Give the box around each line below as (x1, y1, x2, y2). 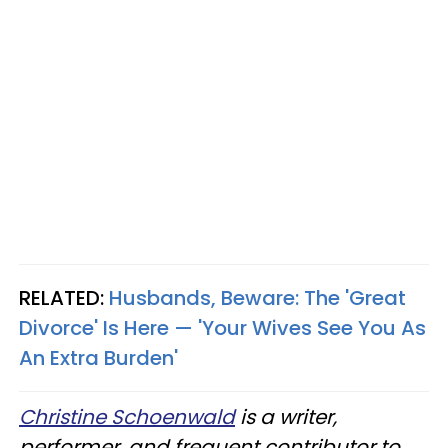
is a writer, (235, 402, 337, 431)
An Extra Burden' (19, 343, 178, 372)
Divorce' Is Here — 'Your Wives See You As (19, 313, 426, 342)
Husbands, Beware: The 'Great (109, 283, 406, 312)
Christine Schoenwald (19, 402, 235, 431)
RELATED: (19, 283, 109, 312)
